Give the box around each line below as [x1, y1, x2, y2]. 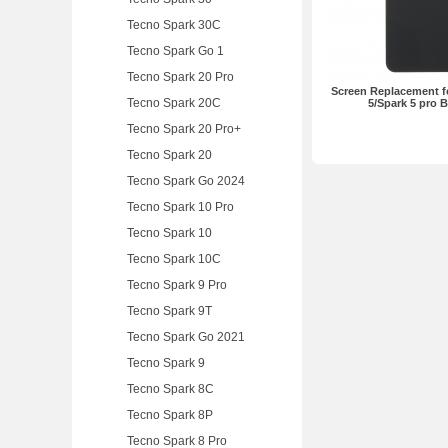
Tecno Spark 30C [127, 18, 221, 32]
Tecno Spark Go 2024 [127, 174, 245, 188]
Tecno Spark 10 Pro [127, 200, 234, 214]
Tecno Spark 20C [127, 96, 221, 110]
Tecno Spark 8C [127, 382, 214, 396]
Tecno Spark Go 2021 [127, 330, 245, 344]
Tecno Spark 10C [127, 252, 221, 266]
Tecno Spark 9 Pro [127, 278, 227, 292]
